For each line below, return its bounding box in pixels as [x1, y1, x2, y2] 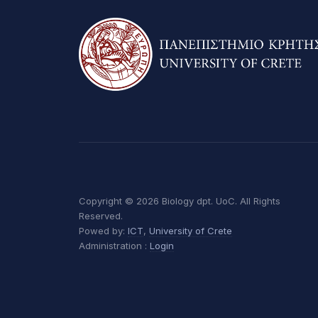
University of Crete [149, 224, 232, 236]
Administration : [79, 239, 150, 251]
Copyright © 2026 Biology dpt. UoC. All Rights [79, 194, 280, 207]
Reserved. [79, 209, 123, 221]
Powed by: [79, 224, 128, 236]
